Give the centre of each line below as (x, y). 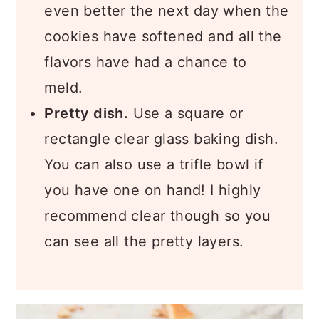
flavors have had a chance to (146, 62)
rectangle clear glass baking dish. (161, 139)
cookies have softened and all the (163, 36)
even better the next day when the (167, 11)
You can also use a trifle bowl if (154, 164)
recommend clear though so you (157, 216)
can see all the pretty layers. (144, 241)
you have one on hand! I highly (153, 190)
